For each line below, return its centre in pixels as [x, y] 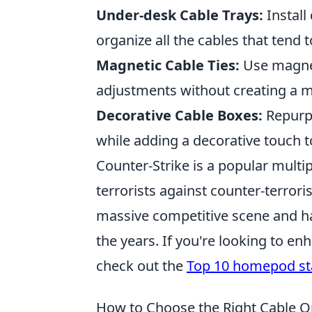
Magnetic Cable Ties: [168, 65]
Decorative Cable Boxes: [179, 115]
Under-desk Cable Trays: [180, 15]
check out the [141, 265]
